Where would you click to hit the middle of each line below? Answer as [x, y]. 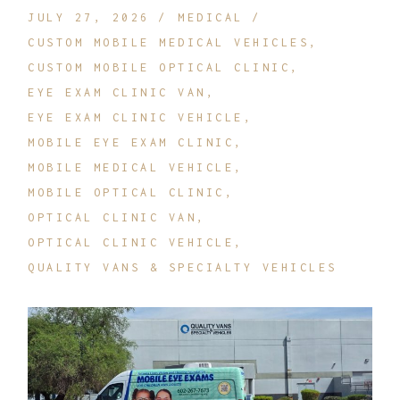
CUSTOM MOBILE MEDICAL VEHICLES [169, 42]
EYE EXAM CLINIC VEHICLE [136, 117]
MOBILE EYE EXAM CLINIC [131, 142]
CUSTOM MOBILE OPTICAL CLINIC [159, 67]
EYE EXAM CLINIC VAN [117, 92]
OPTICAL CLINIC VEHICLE [131, 242]
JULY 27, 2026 [89, 17]
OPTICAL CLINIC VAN [112, 217]
